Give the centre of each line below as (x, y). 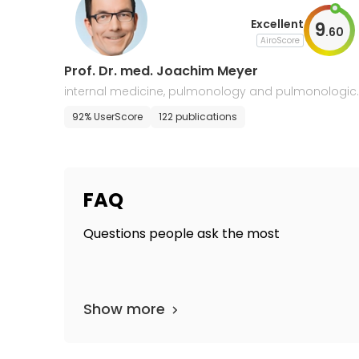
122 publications (198, 117)
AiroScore (280, 40)
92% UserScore (107, 117)
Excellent (277, 24)
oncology (92, 110)
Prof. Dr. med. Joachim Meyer (161, 71)
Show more (124, 309)
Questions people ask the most (182, 234)
